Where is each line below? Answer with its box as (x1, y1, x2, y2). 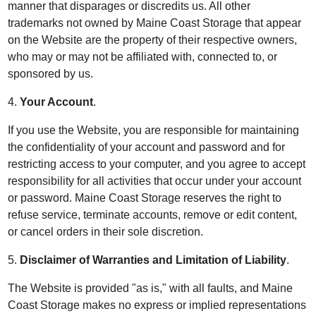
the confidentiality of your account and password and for (8, 141, 286, 153)
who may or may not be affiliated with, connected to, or (8, 51, 278, 63)
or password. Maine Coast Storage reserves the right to (8, 192, 282, 204)
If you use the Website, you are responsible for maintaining (8, 124, 300, 136)
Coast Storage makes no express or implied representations (8, 299, 307, 311)
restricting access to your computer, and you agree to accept (8, 158, 306, 170)
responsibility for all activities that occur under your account (8, 175, 302, 187)
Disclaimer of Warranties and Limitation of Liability (20, 254, 287, 266)
